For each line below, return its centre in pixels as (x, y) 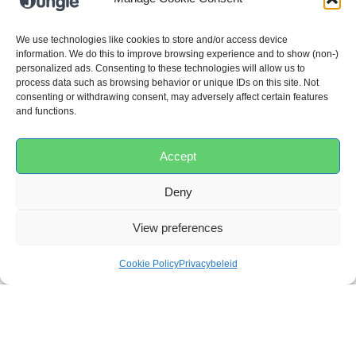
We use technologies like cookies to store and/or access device (152, 40)
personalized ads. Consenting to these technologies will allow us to (161, 68)
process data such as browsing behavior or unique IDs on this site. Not (167, 83)
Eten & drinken (147, 126)
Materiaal (52, 331)
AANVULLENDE (102, 18)
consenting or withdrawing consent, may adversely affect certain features (172, 97)
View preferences (178, 227)
